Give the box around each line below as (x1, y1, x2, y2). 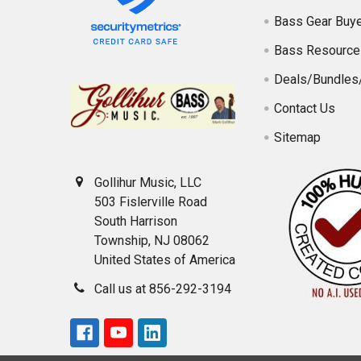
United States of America (94, 252, 235, 268)
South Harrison (94, 214, 177, 230)
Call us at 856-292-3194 (94, 281, 231, 297)
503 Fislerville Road (94, 194, 207, 210)
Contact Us (274, 101, 336, 117)
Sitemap (274, 130, 322, 146)
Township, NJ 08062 (94, 233, 210, 249)
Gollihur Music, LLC (94, 175, 201, 191)
